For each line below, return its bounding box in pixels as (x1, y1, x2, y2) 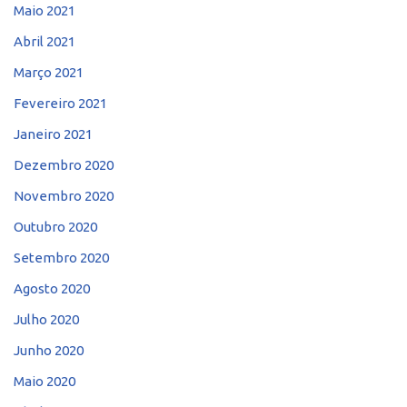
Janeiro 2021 (14, 125, 93, 142)
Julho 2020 (14, 311, 79, 327)
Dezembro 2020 (14, 156, 114, 173)
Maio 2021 (14, 2, 75, 18)
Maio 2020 (14, 372, 75, 389)
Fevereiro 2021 (14, 94, 107, 111)
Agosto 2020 (14, 280, 90, 296)
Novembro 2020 (14, 187, 114, 203)
